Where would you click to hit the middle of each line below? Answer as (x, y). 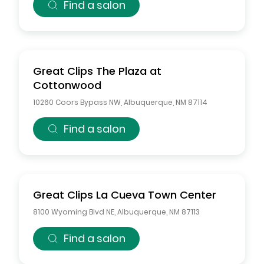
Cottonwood (67, 85)
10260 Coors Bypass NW (77, 102)
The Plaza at (129, 71)
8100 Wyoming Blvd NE (74, 212)
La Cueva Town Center (156, 195)
